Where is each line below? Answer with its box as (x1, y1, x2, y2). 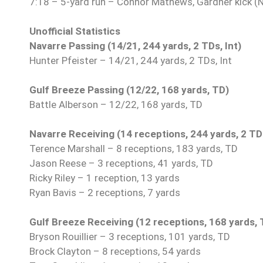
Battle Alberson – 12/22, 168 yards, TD (29, 99, 203, 111)
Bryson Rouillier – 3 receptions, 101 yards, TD (29, 231, 230, 243)
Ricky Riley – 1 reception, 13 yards (29, 172, 180, 184)
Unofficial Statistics (29, 25, 120, 38)
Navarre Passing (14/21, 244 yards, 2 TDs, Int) (29, 40, 241, 52)
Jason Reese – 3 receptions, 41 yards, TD (29, 157, 213, 170)
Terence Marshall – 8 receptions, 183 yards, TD (29, 143, 238, 155)
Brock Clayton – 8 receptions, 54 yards (29, 245, 201, 258)
